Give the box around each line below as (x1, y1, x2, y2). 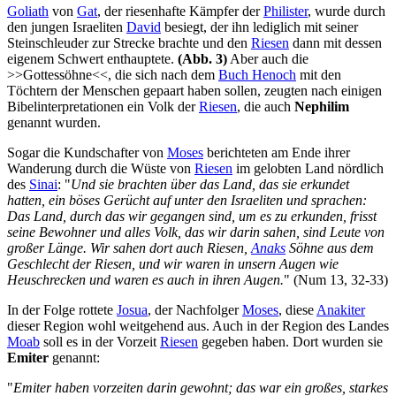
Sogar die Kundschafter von (7, 145, 167, 161)
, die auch (237, 99, 294, 115)
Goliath (7, 4, 49, 19)
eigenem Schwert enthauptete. (7, 51, 178, 67)
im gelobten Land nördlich (232, 161, 384, 177)
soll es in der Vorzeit (40, 334, 160, 350)
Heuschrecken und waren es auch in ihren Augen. (7, 272, 284, 288)
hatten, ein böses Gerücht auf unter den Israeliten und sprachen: (7, 193, 367, 209)
